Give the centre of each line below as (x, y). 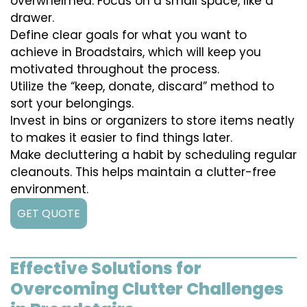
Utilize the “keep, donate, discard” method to (142, 87)
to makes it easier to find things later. (121, 138)
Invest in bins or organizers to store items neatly (152, 121)
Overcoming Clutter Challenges (147, 289)
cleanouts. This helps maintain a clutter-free (143, 172)
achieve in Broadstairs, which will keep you (136, 52)
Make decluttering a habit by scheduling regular (153, 155)
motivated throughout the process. (115, 70)
